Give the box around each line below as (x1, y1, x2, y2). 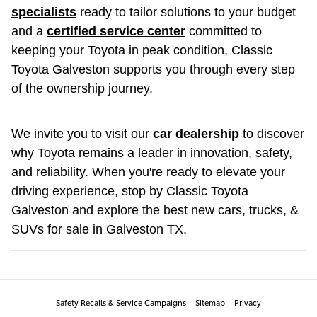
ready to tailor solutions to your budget (76, 4, 296, 19)
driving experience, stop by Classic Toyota (11, 183, 248, 198)
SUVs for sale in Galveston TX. (11, 221, 187, 236)
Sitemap (195, 296, 225, 308)
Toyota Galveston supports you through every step (11, 62, 295, 76)
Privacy (234, 296, 261, 308)
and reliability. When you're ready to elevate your (11, 164, 285, 179)
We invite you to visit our (11, 126, 153, 141)
